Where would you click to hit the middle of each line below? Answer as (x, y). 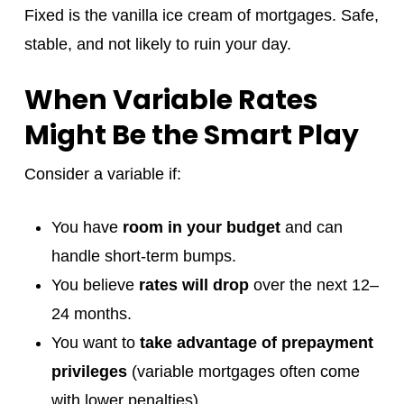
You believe (95, 285)
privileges (89, 371)
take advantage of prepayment (256, 342)
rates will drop (193, 285)
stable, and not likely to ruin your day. (157, 44)
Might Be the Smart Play (191, 135)
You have (87, 227)
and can (311, 227)
